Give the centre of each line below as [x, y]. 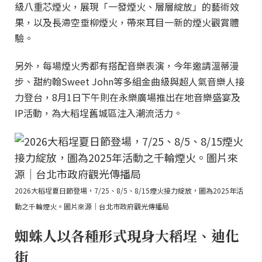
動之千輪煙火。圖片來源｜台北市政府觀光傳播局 [92, 206]
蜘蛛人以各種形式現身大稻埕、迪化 [127, 235]
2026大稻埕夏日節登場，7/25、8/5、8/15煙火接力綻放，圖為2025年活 [129, 190]
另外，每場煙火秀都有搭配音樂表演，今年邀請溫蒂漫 [127, 65]
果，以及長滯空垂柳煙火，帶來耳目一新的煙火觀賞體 [127, 22]
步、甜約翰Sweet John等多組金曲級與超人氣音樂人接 [130, 81]
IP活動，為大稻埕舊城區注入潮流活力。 [99, 113]
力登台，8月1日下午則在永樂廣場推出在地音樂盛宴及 [127, 97]
